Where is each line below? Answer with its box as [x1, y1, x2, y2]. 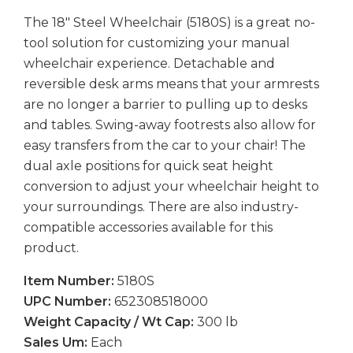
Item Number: [24, 273, 114, 288]
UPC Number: [24, 293, 111, 309]
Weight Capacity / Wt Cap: [24, 314, 194, 329]
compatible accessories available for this [24, 219, 273, 235]
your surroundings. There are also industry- [24, 199, 299, 214]
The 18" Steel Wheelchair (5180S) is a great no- [24, 14, 315, 30]
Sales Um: [24, 334, 87, 350]
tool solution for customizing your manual [24, 35, 290, 50]
